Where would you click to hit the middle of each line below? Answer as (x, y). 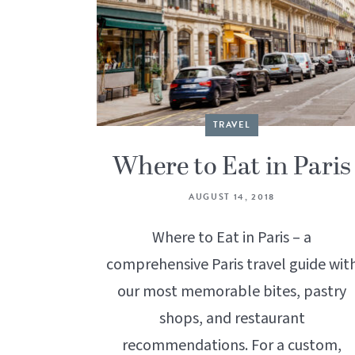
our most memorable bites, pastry (232, 292)
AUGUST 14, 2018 (232, 197)
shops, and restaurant (232, 319)
